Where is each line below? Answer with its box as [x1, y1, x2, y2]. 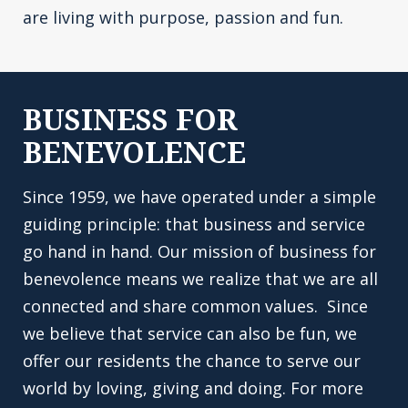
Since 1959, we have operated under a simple [23, 186, 376, 208]
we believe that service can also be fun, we [23, 322, 357, 344]
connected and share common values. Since [23, 295, 368, 317]
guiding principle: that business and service [23, 213, 365, 235]
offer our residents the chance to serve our [23, 350, 361, 372]
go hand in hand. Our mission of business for [23, 240, 376, 262]
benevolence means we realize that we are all [23, 268, 378, 290]
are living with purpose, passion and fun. [23, 6, 343, 28]
